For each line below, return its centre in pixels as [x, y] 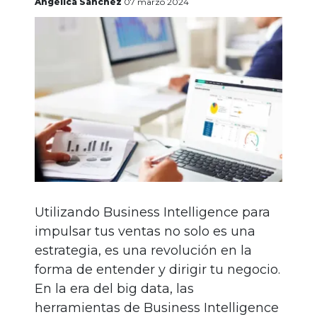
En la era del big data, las [114, 289]
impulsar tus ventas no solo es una [145, 232]
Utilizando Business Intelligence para [152, 213]
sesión [53, 68]
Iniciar [52, 53]
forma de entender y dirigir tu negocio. [157, 270]
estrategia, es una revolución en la [143, 251]
